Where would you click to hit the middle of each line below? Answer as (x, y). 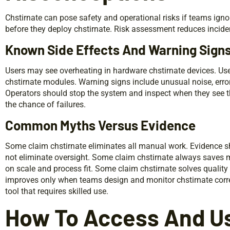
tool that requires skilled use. (57, 191)
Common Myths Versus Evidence (100, 125)
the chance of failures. (45, 105)
